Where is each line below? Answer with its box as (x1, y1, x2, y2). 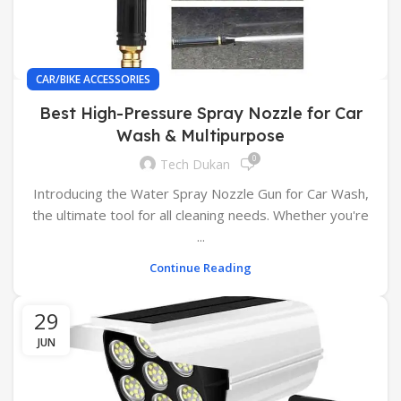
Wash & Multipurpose (116, 124, 285, 146)
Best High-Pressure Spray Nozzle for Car (38, 102, 363, 124)
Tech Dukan (160, 156, 230, 174)
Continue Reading (149, 259, 252, 276)
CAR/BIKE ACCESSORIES (36, 71, 150, 87)
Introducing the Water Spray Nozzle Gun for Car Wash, (32, 183, 369, 202)
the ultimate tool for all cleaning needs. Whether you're (32, 205, 369, 224)
